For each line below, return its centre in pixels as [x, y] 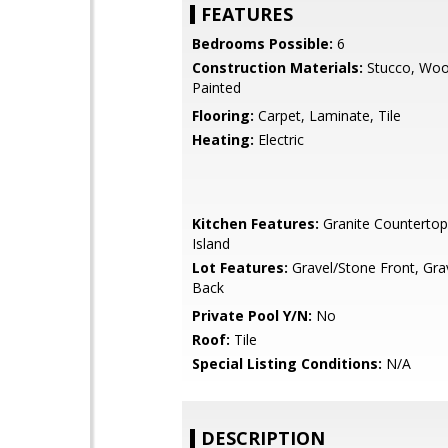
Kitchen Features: [255, 223]
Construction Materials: [277, 67]
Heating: [223, 139]
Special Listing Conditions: [287, 363]
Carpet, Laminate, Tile [327, 115]
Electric [279, 139]
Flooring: [223, 115]
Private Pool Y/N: [252, 315]
